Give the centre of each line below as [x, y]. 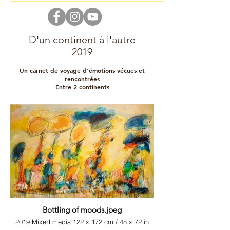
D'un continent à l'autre [82, 40]
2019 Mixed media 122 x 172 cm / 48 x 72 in [82, 222]
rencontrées [82, 79]
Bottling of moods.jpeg [82, 210]
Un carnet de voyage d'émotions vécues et [82, 70]
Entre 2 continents [82, 87]
